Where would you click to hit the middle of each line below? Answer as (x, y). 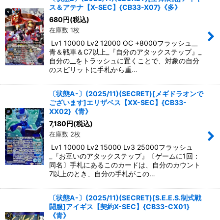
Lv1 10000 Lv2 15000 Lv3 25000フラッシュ (121, 147)
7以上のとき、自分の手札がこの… (102, 174)
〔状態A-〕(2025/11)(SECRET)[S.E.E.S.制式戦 (125, 198)
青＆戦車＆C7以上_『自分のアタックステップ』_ (125, 52)
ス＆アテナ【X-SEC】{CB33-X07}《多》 (115, 7)
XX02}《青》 (70, 111)
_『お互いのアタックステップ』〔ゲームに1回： (124, 156)
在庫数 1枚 (64, 30)
